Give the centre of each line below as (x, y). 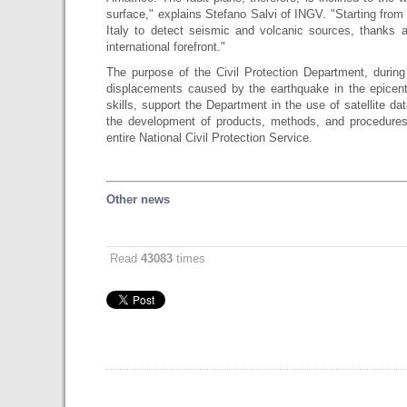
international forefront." (166, 47)
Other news (139, 199)
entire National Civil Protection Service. (210, 138)
